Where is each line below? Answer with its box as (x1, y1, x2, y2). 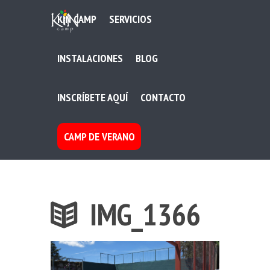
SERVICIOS (109, 12, 152, 27)
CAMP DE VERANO (63, 129, 135, 143)
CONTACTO (140, 90, 186, 104)
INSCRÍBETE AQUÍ (57, 90, 128, 104)
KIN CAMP (57, 12, 96, 27)
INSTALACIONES (57, 51, 123, 66)
